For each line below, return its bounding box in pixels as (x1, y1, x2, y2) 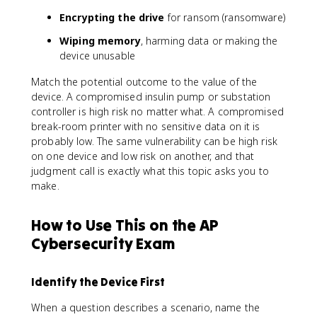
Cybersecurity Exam (31, 233, 175, 253)
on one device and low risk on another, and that (31, 149, 255, 163)
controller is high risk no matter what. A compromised (31, 104, 284, 118)
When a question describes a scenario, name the (31, 300, 260, 314)
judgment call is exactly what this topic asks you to (31, 163, 269, 178)
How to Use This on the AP (31, 214, 219, 235)
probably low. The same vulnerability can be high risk (31, 134, 277, 148)
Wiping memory (59, 33, 141, 47)
